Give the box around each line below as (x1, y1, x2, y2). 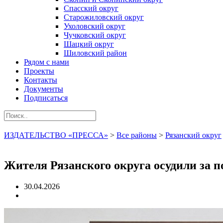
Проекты (24, 67, 54, 75)
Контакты (24, 76, 57, 84)
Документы (24, 85, 63, 93)
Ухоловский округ (64, 22, 125, 30)
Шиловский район (64, 49, 127, 57)
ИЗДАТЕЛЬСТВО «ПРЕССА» (4, 131, 108, 139)
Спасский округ (64, 4, 118, 12)
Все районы (116, 131, 157, 139)
